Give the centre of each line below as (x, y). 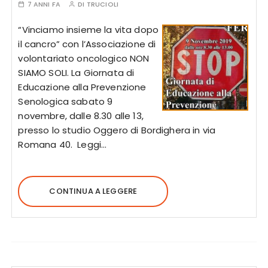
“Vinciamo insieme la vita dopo (88, 30)
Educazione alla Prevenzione (82, 87)
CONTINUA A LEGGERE (93, 191)
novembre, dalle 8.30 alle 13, (81, 116)
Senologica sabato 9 (66, 101)
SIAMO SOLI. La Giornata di (76, 73)
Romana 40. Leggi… (63, 144)
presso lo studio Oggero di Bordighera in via (117, 130)
